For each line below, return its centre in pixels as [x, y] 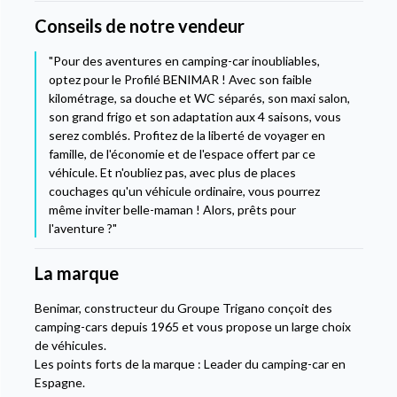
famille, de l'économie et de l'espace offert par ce [182, 154]
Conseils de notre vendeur [139, 26]
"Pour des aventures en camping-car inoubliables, [184, 61]
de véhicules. [70, 346]
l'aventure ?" [82, 229]
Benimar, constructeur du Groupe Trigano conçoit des [183, 308]
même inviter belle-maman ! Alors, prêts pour [172, 210]
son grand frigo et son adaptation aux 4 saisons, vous [195, 117]
